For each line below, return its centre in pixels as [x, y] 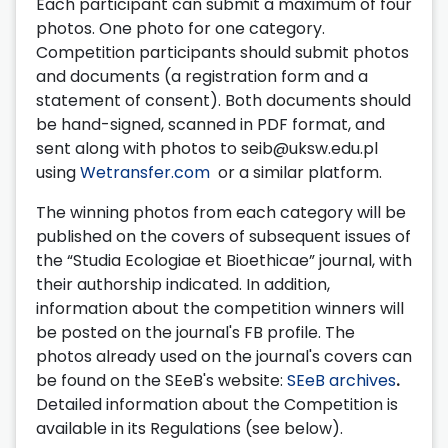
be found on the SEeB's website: [161, 380]
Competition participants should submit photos [222, 52]
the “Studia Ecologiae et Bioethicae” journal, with [224, 260]
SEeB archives [341, 380]
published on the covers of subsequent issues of [223, 236]
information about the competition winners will [220, 308]
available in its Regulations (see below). [189, 428]
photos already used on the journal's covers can [224, 356]
